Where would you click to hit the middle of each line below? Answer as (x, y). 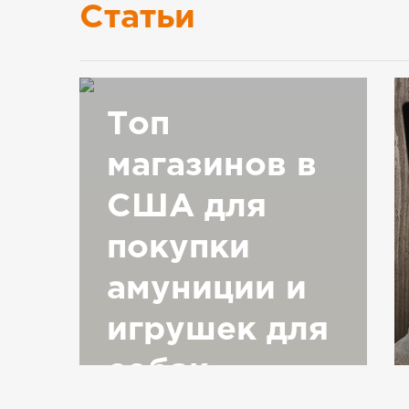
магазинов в (212, 167)
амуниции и (207, 290)
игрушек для (218, 331)
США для (187, 208)
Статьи (137, 19)
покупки (178, 249)
